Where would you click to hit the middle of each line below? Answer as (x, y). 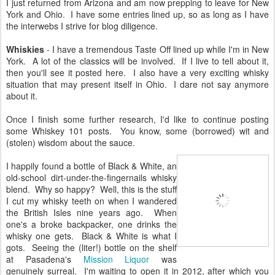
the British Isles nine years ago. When (91, 213)
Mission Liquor (116, 259)
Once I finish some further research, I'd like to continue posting (137, 119)
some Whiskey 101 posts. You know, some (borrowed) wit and (137, 131)
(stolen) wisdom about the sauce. (71, 143)
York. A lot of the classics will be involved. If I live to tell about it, (137, 61)
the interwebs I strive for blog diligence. (82, 26)
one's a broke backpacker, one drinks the (91, 224)
